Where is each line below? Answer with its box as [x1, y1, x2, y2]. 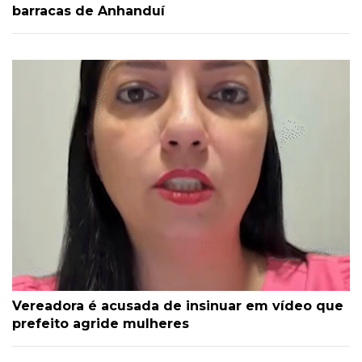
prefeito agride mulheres [12, 316, 189, 332]
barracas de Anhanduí [12, 3, 165, 19]
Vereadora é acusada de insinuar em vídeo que [12, 298, 343, 314]
